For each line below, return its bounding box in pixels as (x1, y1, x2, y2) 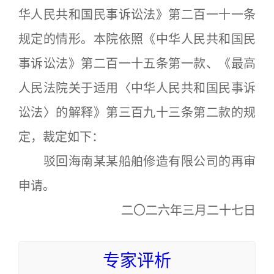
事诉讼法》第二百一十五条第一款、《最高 (18, 56, 256, 71)
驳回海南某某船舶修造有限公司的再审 (18, 154, 256, 169)
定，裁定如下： (18, 130, 104, 144)
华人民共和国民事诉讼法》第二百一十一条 (18, 7, 256, 22)
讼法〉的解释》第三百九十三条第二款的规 (18, 105, 256, 120)
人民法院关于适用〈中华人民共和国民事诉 (18, 81, 256, 95)
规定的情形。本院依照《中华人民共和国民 (18, 32, 256, 46)
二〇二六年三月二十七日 (121, 203, 256, 218)
